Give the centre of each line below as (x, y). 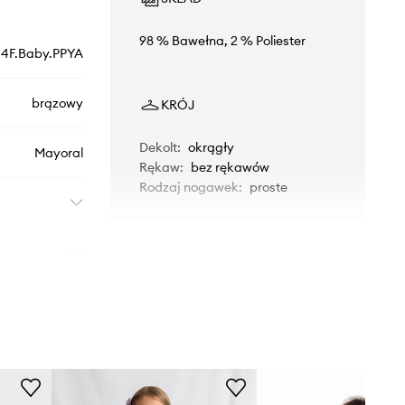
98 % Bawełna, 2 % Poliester (222, 40)
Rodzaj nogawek (188, 187)
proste (268, 187)
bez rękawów (230, 167)
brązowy (57, 103)
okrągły (211, 147)
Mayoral (58, 152)
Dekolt (158, 147)
